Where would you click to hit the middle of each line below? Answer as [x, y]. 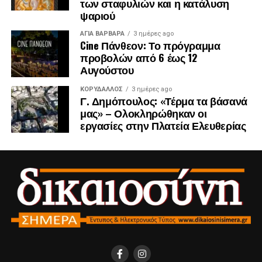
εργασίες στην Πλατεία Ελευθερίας [163, 125]
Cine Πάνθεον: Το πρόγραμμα [150, 45]
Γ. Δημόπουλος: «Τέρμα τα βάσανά [163, 101]
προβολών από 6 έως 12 [138, 58]
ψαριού [97, 15]
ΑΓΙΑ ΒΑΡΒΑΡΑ [102, 34]
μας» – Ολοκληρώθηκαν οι [143, 113]
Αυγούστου [107, 70]
